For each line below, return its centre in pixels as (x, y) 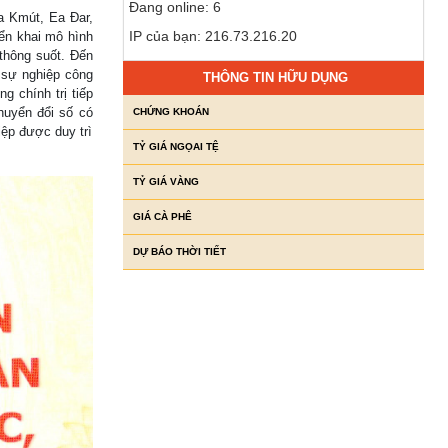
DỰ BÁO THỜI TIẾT (179, 252)
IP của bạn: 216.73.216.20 (212, 36)
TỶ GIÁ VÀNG (165, 182)
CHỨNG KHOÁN (170, 112)
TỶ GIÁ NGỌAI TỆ (175, 147)
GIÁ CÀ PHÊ (162, 217)
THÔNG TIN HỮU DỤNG (276, 78)
